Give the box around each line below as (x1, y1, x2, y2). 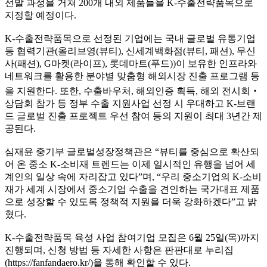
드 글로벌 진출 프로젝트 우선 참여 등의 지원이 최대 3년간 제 (5, 111, 262, 121)
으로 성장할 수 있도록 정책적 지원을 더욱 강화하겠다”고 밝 (5, 197, 257, 207)
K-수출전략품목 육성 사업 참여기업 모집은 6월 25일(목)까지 (5, 232, 259, 243)
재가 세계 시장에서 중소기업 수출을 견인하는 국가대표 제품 (5, 184, 260, 194)
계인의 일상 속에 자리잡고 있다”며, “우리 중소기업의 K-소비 (5, 172, 262, 182)
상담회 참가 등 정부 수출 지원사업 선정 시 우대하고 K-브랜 (5, 98, 256, 108)
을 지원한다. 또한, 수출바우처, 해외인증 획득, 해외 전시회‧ (5, 86, 260, 96)
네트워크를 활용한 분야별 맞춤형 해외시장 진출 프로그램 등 (5, 71, 260, 81)
